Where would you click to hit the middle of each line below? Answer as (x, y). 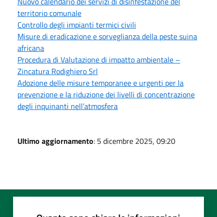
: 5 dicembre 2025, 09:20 (134, 141)
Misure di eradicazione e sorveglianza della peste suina (107, 36)
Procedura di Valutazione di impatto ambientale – (99, 59)
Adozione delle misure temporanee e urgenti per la (101, 83)
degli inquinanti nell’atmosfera (68, 106)
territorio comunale (49, 13)
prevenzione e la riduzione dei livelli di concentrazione (106, 94)
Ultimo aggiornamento (55, 141)
